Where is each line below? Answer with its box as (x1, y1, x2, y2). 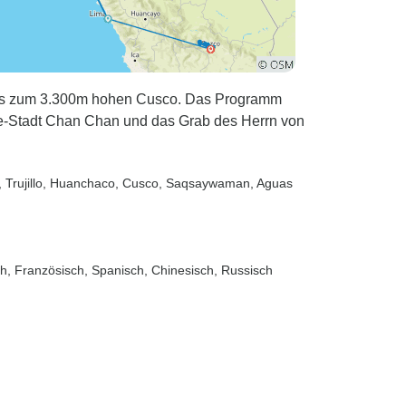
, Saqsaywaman (159, 176, 250, 190)
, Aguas (250, 176, 293, 190)
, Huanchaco (43, 176, 115, 190)
